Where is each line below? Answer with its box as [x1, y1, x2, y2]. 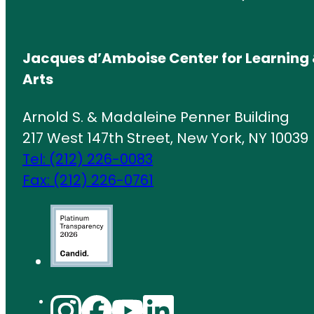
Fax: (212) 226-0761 [22, 170, 153, 190]
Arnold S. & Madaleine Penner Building [22, 107, 289, 127]
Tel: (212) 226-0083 [22, 149, 153, 169]
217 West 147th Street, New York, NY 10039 [22, 128, 308, 148]
